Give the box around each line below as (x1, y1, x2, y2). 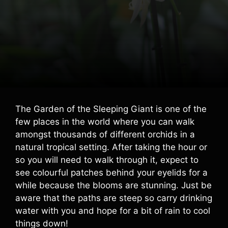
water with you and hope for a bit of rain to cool (15, 206, 210, 216)
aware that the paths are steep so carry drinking (15, 193, 212, 203)
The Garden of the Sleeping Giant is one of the (15, 104, 207, 114)
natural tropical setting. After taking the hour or (15, 142, 207, 152)
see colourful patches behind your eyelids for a (15, 167, 208, 178)
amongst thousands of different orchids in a (15, 129, 195, 139)
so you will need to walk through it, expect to (15, 155, 198, 165)
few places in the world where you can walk (15, 117, 194, 127)
